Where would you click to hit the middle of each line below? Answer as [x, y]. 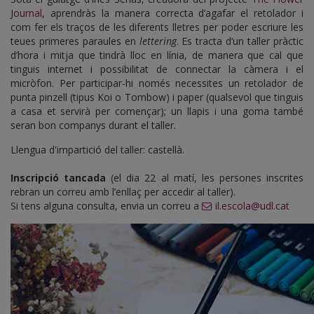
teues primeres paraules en [75, 41]
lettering [158, 41]
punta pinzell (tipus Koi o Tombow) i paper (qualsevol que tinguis [157, 97]
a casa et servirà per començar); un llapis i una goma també [157, 111]
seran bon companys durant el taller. [93, 125]
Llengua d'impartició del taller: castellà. [97, 149]
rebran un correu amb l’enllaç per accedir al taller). [123, 191]
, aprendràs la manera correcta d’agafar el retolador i [173, 13]
